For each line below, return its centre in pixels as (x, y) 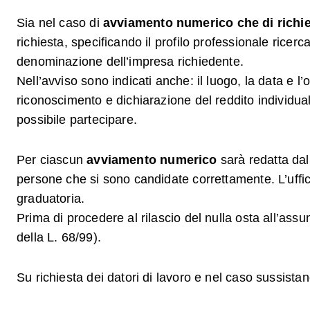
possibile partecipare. (77, 120)
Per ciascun (52, 160)
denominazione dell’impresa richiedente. (130, 62)
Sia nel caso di (60, 23)
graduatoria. (51, 199)
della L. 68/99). (59, 237)
